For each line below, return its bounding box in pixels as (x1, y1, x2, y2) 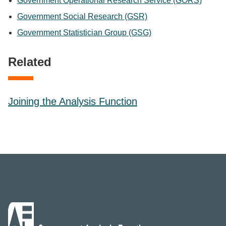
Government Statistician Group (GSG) (17, 28, 151, 37)
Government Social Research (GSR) (17, 12, 147, 21)
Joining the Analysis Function (8, 96, 137, 107)
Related (8, 55, 51, 69)
